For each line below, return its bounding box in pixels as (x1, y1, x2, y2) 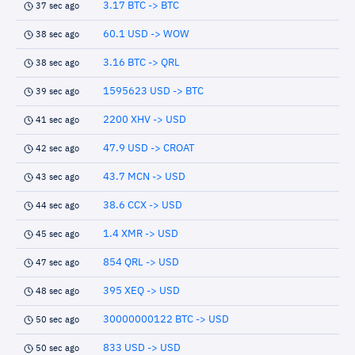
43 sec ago (36, 173, 79, 181)
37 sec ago (36, 2, 79, 10)
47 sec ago (36, 258, 79, 267)
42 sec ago (36, 144, 79, 153)
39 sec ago (36, 87, 79, 96)
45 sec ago (36, 230, 79, 239)
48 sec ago (36, 287, 79, 296)
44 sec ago (36, 201, 79, 210)
